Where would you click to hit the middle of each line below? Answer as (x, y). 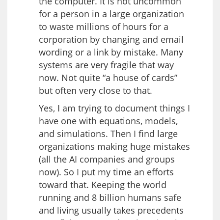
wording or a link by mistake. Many (111, 52)
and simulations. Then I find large (108, 133)
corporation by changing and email (111, 39)
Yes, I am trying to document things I (114, 108)
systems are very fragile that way (106, 65)
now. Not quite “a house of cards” (108, 77)
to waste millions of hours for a (104, 26)
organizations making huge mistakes (114, 146)
